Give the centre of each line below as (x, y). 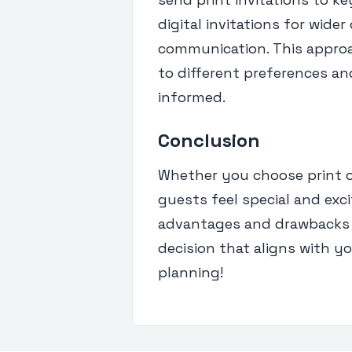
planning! (191, 272)
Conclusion (209, 140)
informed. (192, 97)
